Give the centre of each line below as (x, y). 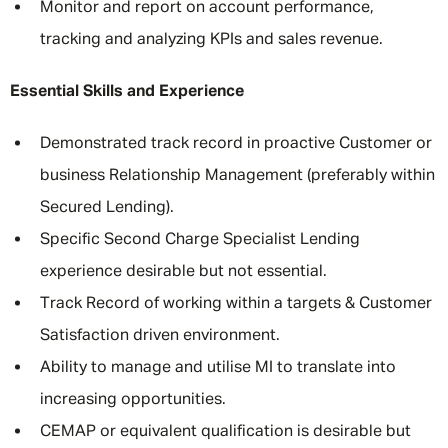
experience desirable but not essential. (183, 272)
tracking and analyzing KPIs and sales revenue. (213, 40)
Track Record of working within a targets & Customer (236, 304)
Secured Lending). (107, 208)
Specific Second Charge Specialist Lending (200, 240)
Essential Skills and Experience (127, 92)
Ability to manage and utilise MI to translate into (218, 368)
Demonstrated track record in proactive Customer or (236, 144)
